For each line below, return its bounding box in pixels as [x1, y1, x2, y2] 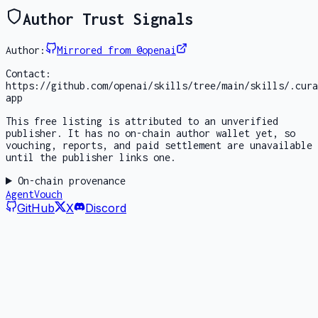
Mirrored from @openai [57, 44, 176, 57]
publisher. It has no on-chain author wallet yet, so [6, 127, 295, 140]
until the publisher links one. [6, 151, 176, 164]
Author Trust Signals [23, 10, 193, 29]
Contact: [6, 67, 51, 80]
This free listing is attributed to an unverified [6, 115, 278, 128]
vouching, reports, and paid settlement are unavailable [6, 139, 312, 152]
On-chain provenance [17, 175, 126, 187]
